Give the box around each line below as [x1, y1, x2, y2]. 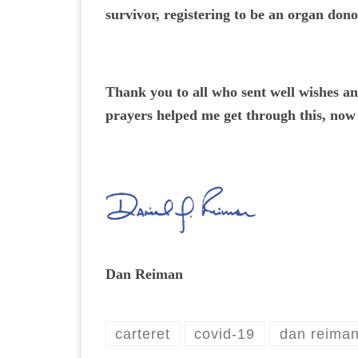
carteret [115, 325, 171, 342]
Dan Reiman [105, 266, 183, 283]
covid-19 [194, 325, 256, 342]
